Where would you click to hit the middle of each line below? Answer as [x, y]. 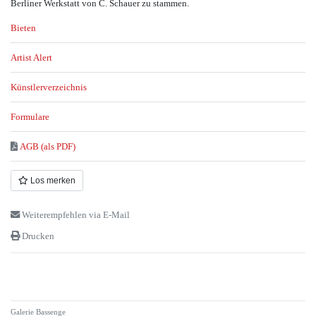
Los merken [52, 181]
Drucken [38, 236]
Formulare [30, 116]
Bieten [23, 28]
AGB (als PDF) [48, 146]
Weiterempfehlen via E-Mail [76, 214]
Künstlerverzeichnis [49, 87]
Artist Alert [31, 57]
